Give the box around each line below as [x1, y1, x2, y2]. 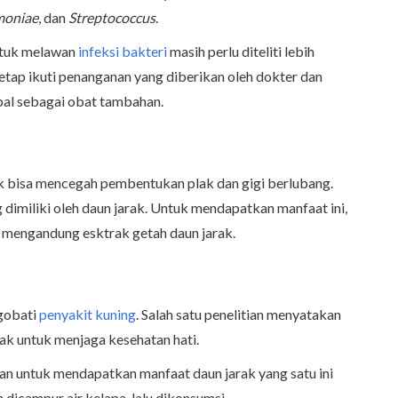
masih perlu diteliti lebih [167, 42, 314, 60]
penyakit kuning [39, 305, 136, 322]
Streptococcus [68, 8, 155, 26]
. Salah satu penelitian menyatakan [136, 305, 341, 322]
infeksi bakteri [78, 42, 167, 60]
